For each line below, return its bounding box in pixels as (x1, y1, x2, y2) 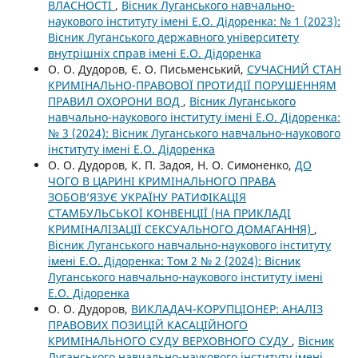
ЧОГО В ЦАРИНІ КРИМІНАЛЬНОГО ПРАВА (47, 173, 276, 189)
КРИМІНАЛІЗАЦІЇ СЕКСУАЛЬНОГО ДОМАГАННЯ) (47, 221, 314, 237)
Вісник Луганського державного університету (47, 30, 299, 46)
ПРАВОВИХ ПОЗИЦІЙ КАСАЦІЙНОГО (47, 317, 248, 333)
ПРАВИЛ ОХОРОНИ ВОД (47, 93, 183, 109)
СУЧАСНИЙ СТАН (246, 62, 341, 78)
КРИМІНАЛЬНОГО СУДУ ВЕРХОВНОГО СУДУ (47, 333, 292, 349)
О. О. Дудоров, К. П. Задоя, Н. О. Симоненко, (47, 157, 295, 173)
